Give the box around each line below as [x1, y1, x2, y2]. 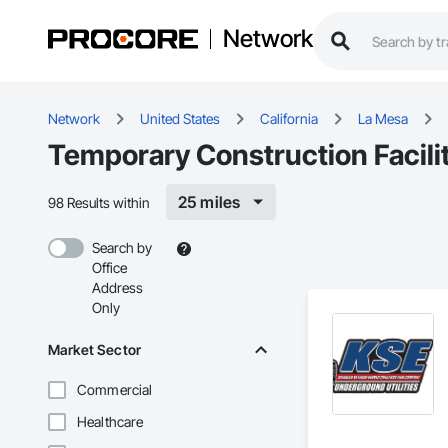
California [260, 110, 318, 128]
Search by [92, 239, 152, 257]
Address [92, 279, 143, 297]
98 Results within [48, 193, 150, 211]
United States [140, 110, 220, 128]
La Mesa [358, 110, 408, 128]
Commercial [77, 381, 153, 399]
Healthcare [77, 413, 144, 431]
